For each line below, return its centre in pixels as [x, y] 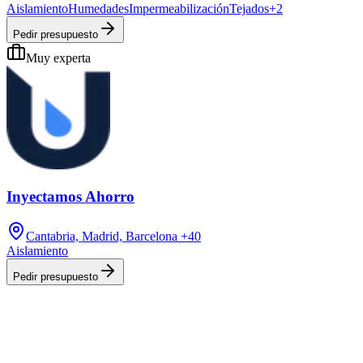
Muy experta [58, 58]
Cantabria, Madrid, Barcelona [102, 236]
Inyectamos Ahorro [70, 197]
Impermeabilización [179, 9]
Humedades [98, 9]
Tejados [249, 9]
